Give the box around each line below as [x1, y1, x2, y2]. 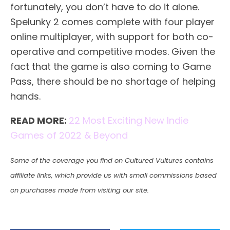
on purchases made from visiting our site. [10, 185, 149, 195]
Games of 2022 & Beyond [10, 128, 128, 142]
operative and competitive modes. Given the [10, 45, 215, 58]
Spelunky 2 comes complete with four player [10, 15, 215, 28]
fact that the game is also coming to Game [10, 60, 211, 73]
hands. [10, 89, 41, 103]
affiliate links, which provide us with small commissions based [10, 170, 217, 180]
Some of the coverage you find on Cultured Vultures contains [10, 155, 214, 165]
